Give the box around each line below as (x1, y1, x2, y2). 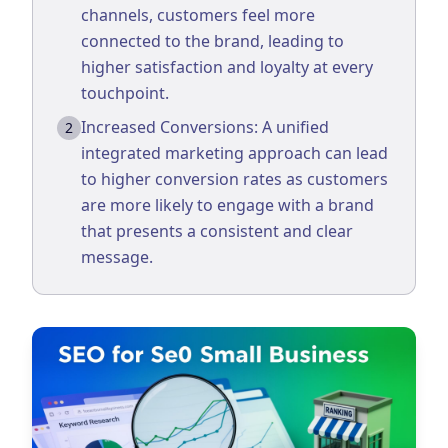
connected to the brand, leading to (81, 30, 344, 52)
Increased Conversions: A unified (81, 116, 329, 138)
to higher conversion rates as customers (81, 168, 388, 190)
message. (81, 246, 153, 268)
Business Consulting (40, 23, 177, 42)
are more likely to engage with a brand (81, 194, 374, 216)
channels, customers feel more (81, 4, 315, 26)
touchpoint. (81, 82, 169, 104)
